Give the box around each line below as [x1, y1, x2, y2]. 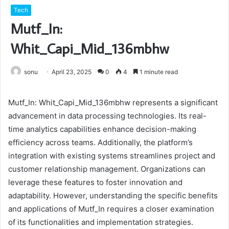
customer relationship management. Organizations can [8, 164, 205, 174]
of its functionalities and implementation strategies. [8, 217, 193, 227]
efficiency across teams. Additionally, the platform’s [8, 138, 193, 148]
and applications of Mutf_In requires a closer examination [8, 204, 214, 214]
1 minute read [138, 68, 178, 76]
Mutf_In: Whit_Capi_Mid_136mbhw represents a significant [8, 98, 218, 108]
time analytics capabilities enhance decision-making [8, 124, 196, 134]
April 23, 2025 [52, 68, 91, 76]
